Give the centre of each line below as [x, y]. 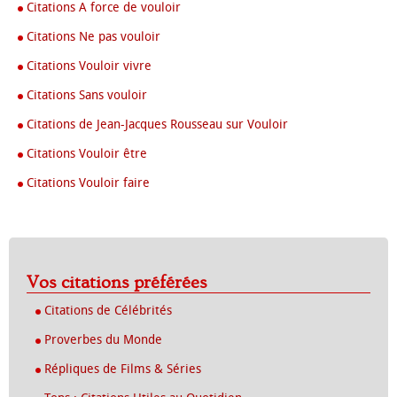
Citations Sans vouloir [87, 95]
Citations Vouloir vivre [89, 66]
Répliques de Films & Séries [123, 369]
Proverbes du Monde [103, 340]
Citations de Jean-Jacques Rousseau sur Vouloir [157, 125]
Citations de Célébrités [108, 311]
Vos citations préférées [123, 283]
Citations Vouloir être [87, 154]
